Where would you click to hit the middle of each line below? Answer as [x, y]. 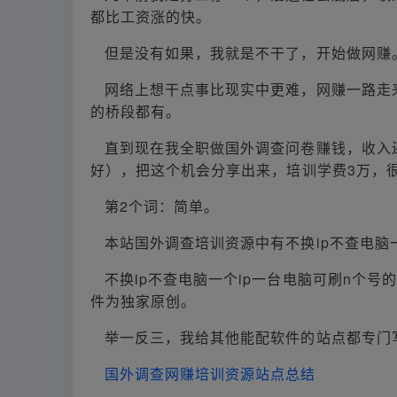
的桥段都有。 [136, 111]
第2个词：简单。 [162, 206]
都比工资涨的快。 [151, 16]
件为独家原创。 [144, 300]
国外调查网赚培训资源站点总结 [210, 373]
